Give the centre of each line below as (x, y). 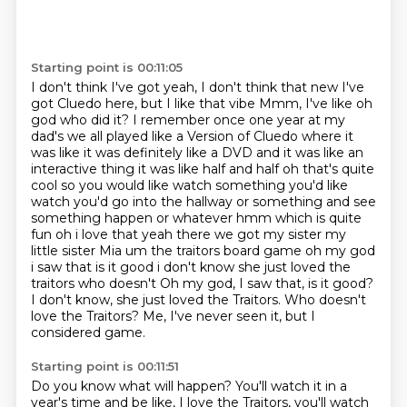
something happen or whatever (133, 218)
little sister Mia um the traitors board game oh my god (203, 251)
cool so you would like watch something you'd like (189, 185)
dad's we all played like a (109, 136)
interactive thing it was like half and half (156, 169)
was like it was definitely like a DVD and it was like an (197, 153)
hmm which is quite (298, 218)
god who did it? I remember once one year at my (188, 120)
